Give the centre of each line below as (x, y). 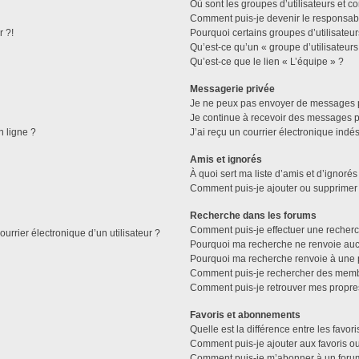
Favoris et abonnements (245, 315)
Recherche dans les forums (253, 215)
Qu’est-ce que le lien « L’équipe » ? (266, 61)
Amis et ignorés (226, 159)
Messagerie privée (232, 89)
